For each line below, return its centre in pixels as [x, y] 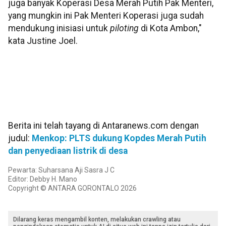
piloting [124, 29]
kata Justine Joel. [43, 41]
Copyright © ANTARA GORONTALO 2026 [72, 188]
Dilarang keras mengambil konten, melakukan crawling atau [97, 219]
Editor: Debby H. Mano [43, 179]
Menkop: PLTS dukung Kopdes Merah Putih [119, 138]
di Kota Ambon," [170, 29]
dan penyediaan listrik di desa [68, 151]
